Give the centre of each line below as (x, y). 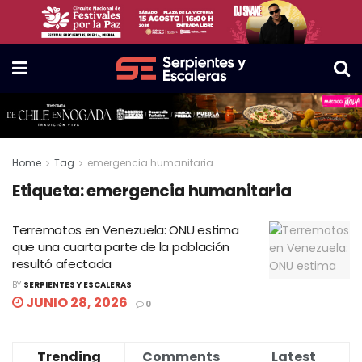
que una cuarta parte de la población (121, 246)
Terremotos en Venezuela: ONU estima (126, 229)
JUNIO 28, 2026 (76, 302)
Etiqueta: (49, 190)
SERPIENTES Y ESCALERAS (78, 284)
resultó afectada (62, 263)
